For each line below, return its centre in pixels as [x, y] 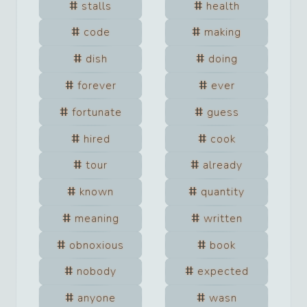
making [223, 33]
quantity [223, 192]
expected [223, 272]
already [223, 165]
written [223, 218]
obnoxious [97, 245]
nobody [97, 272]
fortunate [97, 112]
